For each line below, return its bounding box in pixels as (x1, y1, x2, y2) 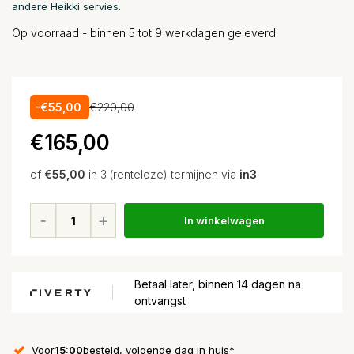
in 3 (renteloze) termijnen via (88, 168, 236, 181)
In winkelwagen (183, 213, 265, 227)
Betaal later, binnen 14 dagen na (134, 277, 301, 291)
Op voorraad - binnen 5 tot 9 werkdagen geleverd (12, 26, 276, 40)
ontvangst (134, 294, 186, 307)
